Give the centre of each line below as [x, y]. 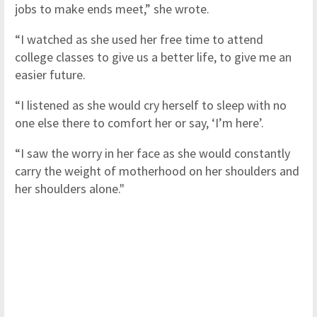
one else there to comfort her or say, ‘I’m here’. [139, 123]
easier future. [50, 75]
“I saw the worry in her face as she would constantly [152, 153]
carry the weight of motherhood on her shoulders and [157, 171]
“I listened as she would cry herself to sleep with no [151, 105]
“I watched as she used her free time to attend [139, 39]
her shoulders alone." [70, 189]
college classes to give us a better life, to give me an [153, 57]
